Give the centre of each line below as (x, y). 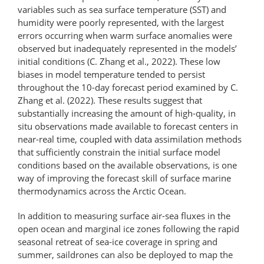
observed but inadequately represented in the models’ (127, 48)
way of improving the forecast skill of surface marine (124, 178)
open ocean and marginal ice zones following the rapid (128, 228)
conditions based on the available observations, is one (127, 165)
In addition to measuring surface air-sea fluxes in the (124, 215)
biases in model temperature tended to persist (111, 74)
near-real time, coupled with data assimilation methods (130, 139)
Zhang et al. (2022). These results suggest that (110, 100)
